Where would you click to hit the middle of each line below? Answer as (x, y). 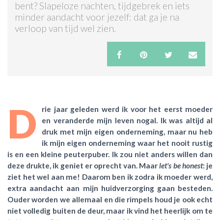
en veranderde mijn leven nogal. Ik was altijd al (127, 120)
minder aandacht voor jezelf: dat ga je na (97, 17)
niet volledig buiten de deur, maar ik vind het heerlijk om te (110, 210)
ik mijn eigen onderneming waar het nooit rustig (127, 143)
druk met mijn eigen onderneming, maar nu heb (127, 131)
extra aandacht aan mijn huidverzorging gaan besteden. (110, 188)
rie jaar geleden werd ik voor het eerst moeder (127, 109)
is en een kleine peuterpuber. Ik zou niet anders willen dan (110, 154)
